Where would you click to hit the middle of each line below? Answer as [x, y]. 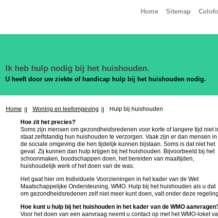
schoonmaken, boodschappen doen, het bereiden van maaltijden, [107, 158]
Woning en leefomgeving [65, 109]
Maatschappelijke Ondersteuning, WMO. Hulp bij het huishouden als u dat [118, 186]
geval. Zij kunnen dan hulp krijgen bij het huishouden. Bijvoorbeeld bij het [117, 151]
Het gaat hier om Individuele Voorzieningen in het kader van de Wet [109, 179]
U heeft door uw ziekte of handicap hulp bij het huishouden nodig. [105, 79]
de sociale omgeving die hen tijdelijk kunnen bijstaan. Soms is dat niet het [118, 144]
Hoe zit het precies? [48, 122]
